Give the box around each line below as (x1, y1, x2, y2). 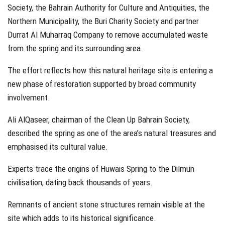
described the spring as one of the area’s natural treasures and (8, 128, 216, 139)
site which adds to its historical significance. (8, 213, 156, 223)
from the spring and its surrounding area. (8, 43, 143, 54)
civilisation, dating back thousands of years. (8, 177, 153, 188)
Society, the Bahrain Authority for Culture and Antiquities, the (8, 3, 209, 13)
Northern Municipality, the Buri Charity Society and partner (8, 16, 199, 27)
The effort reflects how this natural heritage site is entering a (8, 65, 213, 76)
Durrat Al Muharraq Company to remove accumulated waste (8, 30, 208, 40)
